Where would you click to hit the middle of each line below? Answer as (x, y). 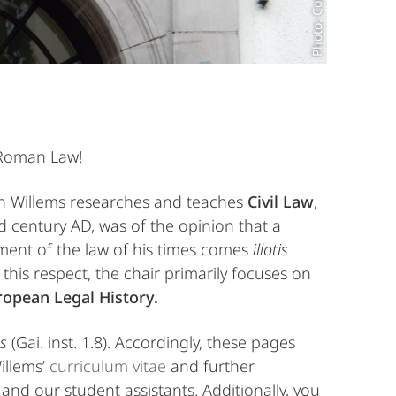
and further (210, 366)
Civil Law (281, 201)
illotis (270, 249)
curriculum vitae (108, 366)
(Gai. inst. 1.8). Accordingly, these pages (151, 342)
